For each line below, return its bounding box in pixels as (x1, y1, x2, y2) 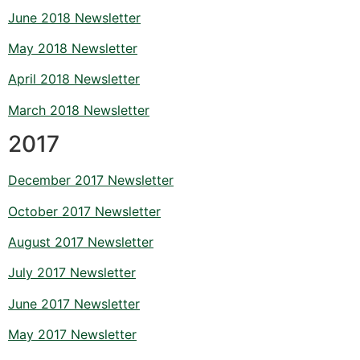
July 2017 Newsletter (8, 264, 136, 281)
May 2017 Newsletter (8, 326, 137, 343)
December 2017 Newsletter (8, 172, 174, 189)
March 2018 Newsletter (8, 101, 149, 118)
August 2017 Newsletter (8, 234, 153, 251)
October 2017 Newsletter (8, 202, 161, 219)
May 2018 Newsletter (8, 40, 137, 57)
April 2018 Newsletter (8, 71, 140, 88)
